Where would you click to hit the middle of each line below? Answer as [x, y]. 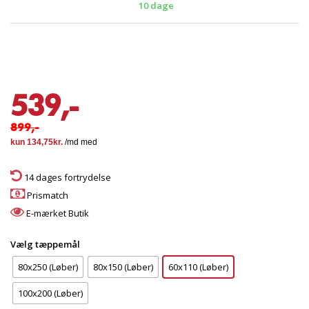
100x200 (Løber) [50, 293]
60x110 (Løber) [198, 267]
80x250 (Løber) [48, 267]
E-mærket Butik [57, 213]
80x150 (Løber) [123, 267]
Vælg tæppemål [46, 244]
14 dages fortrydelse [67, 177]
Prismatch [47, 195]
